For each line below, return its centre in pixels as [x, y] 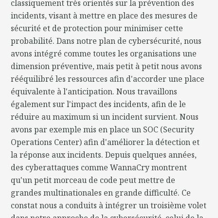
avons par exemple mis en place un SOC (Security [103, 129]
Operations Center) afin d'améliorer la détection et [105, 142]
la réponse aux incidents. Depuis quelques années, [104, 154]
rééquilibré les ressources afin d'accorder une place [108, 79]
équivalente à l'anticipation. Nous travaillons [94, 91]
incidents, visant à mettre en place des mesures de [104, 15]
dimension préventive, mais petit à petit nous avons [107, 66]
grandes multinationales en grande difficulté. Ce [101, 192]
